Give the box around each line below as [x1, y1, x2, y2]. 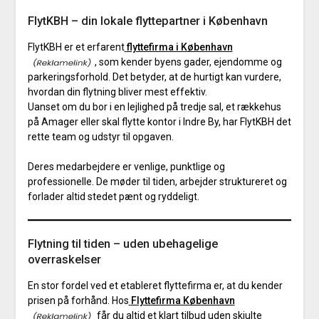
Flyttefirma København [130, 294, 235, 306]
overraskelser [27, 252, 101, 266]
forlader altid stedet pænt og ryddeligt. [27, 190, 199, 202]
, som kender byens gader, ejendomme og [94, 56, 282, 68]
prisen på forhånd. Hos [27, 294, 129, 306]
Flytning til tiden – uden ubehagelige [27, 236, 218, 251]
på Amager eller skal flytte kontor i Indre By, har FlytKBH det [27, 115, 291, 127]
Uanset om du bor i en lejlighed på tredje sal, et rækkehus [27, 100, 281, 113]
